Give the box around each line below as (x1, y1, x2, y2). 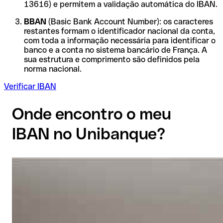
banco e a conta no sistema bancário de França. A (24, 45, 207, 55)
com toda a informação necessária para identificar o (24, 35, 216, 45)
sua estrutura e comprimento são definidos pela (24, 54, 200, 64)
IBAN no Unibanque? (12, 124, 165, 143)
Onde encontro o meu (12, 105, 171, 123)
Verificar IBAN (4, 81, 56, 91)
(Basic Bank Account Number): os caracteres (46, 16, 213, 26)
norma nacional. (24, 64, 82, 74)
